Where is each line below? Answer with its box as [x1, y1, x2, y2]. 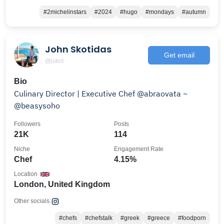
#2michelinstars [43, 8, 86, 15]
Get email [163, 50, 194, 59]
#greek [120, 214, 139, 221]
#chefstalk [85, 214, 112, 221]
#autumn [182, 8, 206, 15]
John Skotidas [45, 42, 111, 55]
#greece [147, 214, 170, 221]
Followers [14, 120, 40, 127]
